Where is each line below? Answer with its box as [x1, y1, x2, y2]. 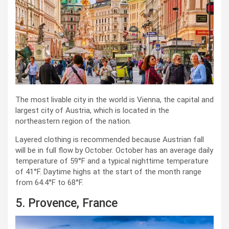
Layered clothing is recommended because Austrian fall [15, 134, 204, 144]
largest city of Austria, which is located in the [15, 105, 169, 115]
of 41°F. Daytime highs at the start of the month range [15, 167, 201, 176]
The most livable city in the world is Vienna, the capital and [15, 95, 214, 104]
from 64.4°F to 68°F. [15, 177, 83, 187]
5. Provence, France [15, 196, 118, 210]
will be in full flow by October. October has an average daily [15, 145, 213, 155]
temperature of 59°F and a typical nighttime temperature [15, 156, 209, 166]
